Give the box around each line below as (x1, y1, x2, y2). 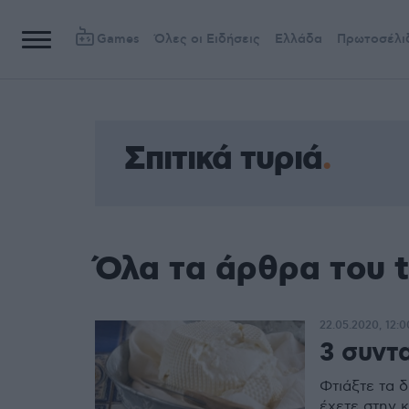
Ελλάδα (275, 31, 322, 47)
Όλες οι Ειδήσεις (154, 31, 260, 47)
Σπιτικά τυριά (124, 138, 322, 182)
